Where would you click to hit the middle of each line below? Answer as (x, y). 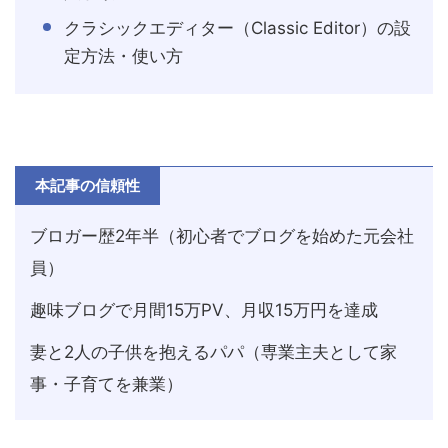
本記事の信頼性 (87, 186)
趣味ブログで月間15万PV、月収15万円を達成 (204, 310)
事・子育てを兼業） (106, 384)
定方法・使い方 (123, 56)
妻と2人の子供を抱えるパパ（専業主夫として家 (213, 352)
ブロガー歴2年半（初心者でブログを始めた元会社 (222, 236)
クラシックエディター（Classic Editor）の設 (237, 28)
